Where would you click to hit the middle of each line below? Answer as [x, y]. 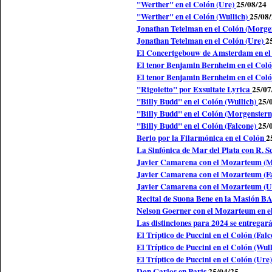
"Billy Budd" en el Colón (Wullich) [197, 101]
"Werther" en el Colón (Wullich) [193, 16]
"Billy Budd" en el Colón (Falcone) [197, 125]
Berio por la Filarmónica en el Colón [201, 138]
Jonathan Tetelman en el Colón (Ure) [201, 40]
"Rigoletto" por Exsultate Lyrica [194, 89]
